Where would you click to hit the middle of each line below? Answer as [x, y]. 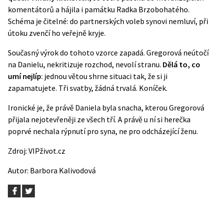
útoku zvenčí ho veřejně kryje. [57, 33]
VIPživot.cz [47, 151]
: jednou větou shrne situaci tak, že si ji [104, 76]
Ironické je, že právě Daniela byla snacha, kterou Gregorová [106, 108]
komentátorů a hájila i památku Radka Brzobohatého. [99, 10]
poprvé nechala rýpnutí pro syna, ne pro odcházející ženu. [103, 131]
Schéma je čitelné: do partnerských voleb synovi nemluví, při [108, 21]
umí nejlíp [25, 76]
